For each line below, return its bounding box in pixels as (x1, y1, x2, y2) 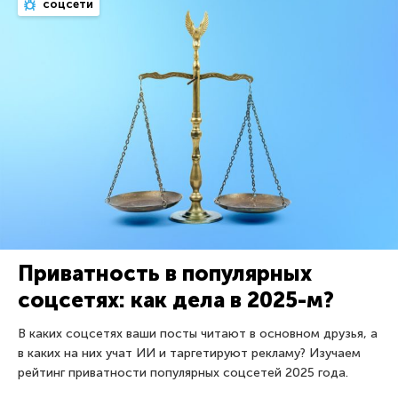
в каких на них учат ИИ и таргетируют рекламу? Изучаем (18, 345, 361, 361)
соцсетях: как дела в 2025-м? (18, 286, 334, 313)
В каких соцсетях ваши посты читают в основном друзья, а (18, 325, 378, 341)
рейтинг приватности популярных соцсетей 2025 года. (18, 364, 348, 380)
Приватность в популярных (18, 259, 312, 286)
